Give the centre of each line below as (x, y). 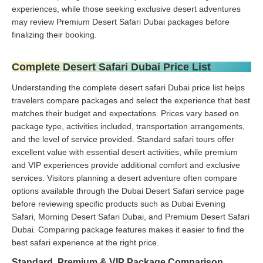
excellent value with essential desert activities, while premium (125, 152)
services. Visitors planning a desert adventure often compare (124, 178)
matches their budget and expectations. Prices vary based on (125, 113)
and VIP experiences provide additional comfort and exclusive (126, 165)
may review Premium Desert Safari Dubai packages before (121, 21)
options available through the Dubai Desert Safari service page (128, 190)
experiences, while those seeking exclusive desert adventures (126, 9)
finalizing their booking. (54, 34)
